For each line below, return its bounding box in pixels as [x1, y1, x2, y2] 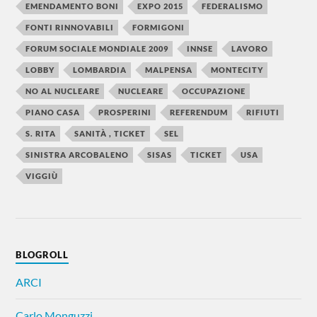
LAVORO [231, 44, 269, 54]
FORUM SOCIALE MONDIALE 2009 [25, 44, 169, 54]
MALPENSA [145, 65, 193, 75]
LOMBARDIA [73, 65, 127, 75]
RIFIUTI [246, 108, 280, 117]
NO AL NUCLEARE [25, 86, 100, 96]
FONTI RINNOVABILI [25, 23, 115, 33]
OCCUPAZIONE [182, 86, 246, 96]
